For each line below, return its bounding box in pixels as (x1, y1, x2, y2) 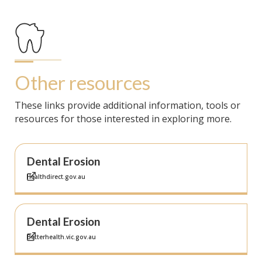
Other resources (15, 71, 150, 95)
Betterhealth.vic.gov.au (27, 233, 96, 242)
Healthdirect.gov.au (27, 173, 85, 181)
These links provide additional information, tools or (15, 99, 240, 112)
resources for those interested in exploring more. (15, 112, 232, 126)
